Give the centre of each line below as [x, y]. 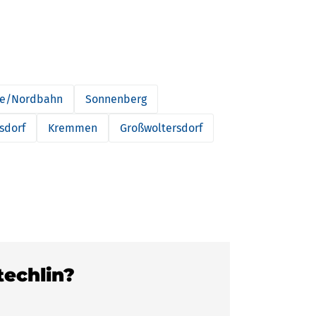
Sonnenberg [116, 99]
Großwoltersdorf [161, 128]
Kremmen [73, 128]
